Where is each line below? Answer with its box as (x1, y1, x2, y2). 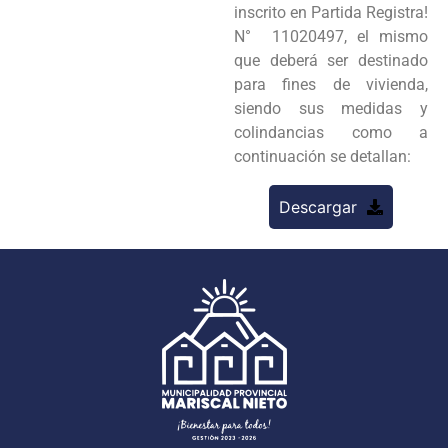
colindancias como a (234, 122, 428, 142)
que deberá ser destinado (234, 50, 428, 70)
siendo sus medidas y (234, 98, 428, 118)
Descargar (279, 196, 357, 217)
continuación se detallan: (234, 146, 415, 166)
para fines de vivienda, (234, 74, 428, 94)
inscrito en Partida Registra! (234, 2, 428, 22)
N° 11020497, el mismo (234, 26, 428, 46)
